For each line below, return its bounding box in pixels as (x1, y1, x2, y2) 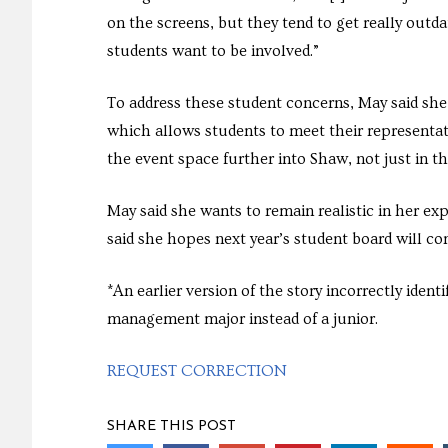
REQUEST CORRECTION (107, 362, 287, 381)
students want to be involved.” (107, 42, 319, 61)
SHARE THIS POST (107, 419, 236, 435)
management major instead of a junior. (107, 310, 378, 329)
